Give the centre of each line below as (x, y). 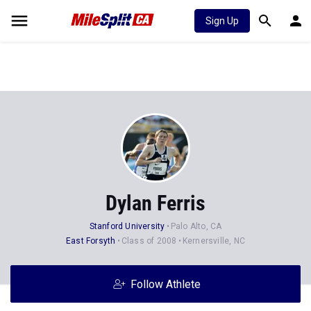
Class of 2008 (149, 241)
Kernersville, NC (214, 241)
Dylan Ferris (155, 203)
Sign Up (222, 21)
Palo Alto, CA (196, 226)
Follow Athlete (165, 284)
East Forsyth (91, 241)
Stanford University (127, 226)
